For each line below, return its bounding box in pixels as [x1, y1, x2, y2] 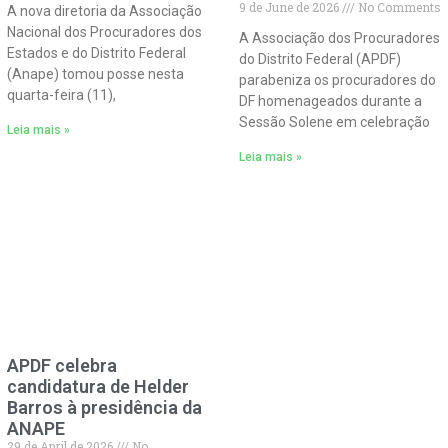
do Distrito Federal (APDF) [239, 50, 401, 67]
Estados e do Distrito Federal [6, 44, 186, 61]
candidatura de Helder [6, 376, 189, 398]
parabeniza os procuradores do [239, 71, 436, 88]
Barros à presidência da [6, 397, 202, 419]
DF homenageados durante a [239, 92, 422, 109]
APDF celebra [6, 355, 117, 377]
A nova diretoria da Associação [6, 2, 202, 19]
